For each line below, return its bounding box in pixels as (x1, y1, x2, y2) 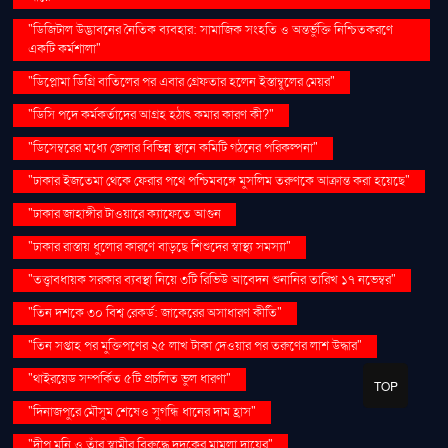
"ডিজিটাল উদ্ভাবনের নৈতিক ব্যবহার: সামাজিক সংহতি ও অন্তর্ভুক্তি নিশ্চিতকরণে (28, 20, 394, 39)
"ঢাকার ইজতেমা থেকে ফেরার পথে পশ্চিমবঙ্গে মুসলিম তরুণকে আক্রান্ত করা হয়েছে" (28, 171, 411, 190)
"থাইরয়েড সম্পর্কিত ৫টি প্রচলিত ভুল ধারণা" (28, 369, 232, 388)
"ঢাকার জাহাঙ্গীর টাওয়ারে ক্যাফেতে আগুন (28, 204, 222, 223)
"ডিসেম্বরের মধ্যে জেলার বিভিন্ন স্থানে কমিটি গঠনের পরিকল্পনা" (28, 138, 319, 157)
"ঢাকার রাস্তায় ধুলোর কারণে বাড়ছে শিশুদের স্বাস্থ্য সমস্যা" (28, 237, 292, 256)
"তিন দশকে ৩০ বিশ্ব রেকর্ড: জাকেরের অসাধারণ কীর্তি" (28, 303, 283, 322)
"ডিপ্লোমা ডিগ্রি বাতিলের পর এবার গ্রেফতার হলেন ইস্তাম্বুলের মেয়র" (28, 72, 336, 91)
